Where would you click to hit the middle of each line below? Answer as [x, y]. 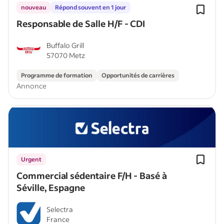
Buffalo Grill [65, 45]
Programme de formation [57, 75]
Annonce [31, 86]
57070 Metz [66, 55]
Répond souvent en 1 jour [90, 7]
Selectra [60, 209]
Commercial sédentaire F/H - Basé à [92, 175]
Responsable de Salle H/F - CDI [81, 23]
